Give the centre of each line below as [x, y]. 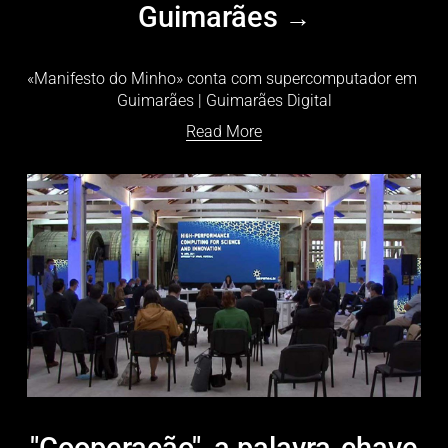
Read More [224, 132]
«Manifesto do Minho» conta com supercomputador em [222, 79]
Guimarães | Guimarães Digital [224, 101]
